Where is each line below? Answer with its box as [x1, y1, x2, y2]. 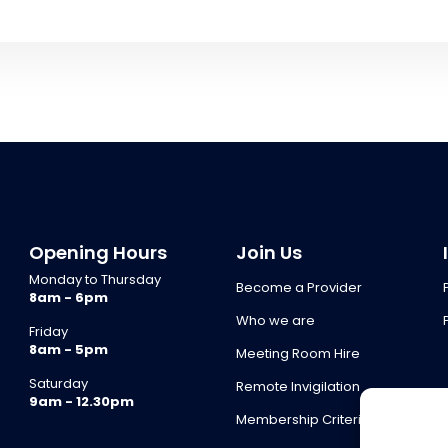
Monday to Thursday [29, 269, 162, 289]
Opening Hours [29, 239, 168, 265]
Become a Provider [235, 277, 362, 297]
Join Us [235, 239, 302, 265]
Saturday [29, 373, 89, 393]
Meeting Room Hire [235, 343, 360, 363]
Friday [29, 321, 69, 341]
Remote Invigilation [235, 376, 360, 396]
